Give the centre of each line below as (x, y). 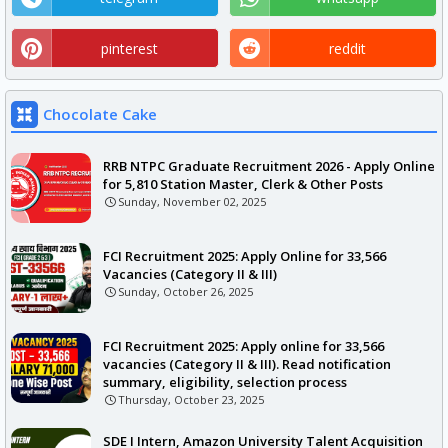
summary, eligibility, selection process (225, 382)
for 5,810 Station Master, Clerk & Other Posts (243, 184)
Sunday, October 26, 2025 (185, 292)
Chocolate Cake (100, 114)
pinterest (129, 49)
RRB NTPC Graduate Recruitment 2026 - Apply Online (269, 166)
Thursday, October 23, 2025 (191, 400)
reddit (347, 49)
